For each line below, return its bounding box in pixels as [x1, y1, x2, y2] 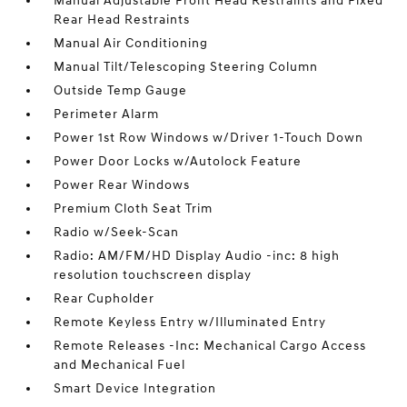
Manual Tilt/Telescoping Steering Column [54, 59, 319, 75]
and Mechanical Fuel [54, 357, 186, 373]
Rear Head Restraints [54, 12, 191, 28]
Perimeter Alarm [54, 106, 160, 123]
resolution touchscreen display [54, 267, 253, 283]
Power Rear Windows [54, 177, 191, 194]
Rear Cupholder [54, 291, 155, 307]
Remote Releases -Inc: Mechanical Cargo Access [54, 338, 367, 354]
